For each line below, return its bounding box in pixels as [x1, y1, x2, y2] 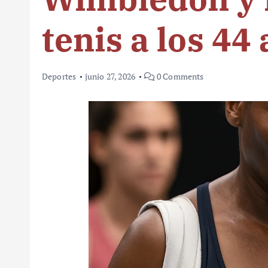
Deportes [42, 71, 77, 83]
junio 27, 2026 [84, 71, 136, 83]
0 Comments [154, 71, 204, 83]
